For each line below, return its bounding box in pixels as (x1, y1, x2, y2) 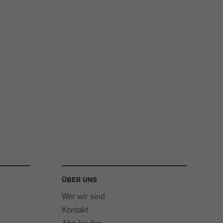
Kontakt (62, 205, 88, 215)
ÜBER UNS (62, 175, 98, 184)
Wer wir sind (62, 191, 105, 201)
